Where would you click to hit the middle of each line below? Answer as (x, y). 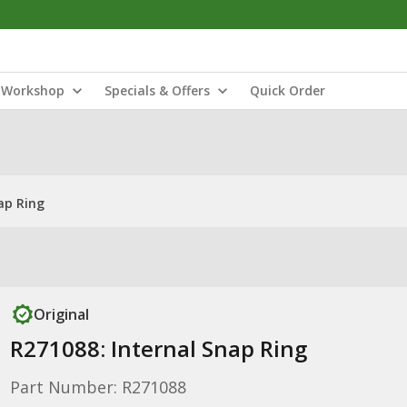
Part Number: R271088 (98, 387)
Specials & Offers (157, 90)
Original (61, 314)
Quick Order (288, 90)
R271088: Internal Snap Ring (158, 348)
